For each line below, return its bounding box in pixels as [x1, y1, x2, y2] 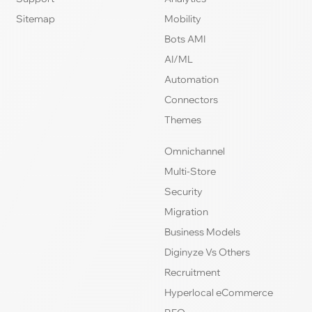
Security [164, 185, 203, 198]
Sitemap [16, 13, 56, 26]
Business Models [164, 226, 240, 239]
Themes [164, 114, 201, 127]
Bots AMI [164, 33, 205, 46]
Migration [164, 205, 208, 219]
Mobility [164, 13, 201, 26]
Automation [164, 73, 219, 86]
